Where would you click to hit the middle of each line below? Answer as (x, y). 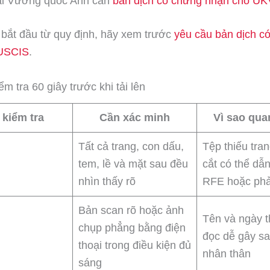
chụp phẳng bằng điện (132, 228)
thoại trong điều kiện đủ (135, 246)
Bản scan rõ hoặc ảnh (131, 211)
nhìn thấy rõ (107, 182)
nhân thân (227, 254)
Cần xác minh (135, 118)
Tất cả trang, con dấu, (131, 147)
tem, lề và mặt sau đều (133, 164)
